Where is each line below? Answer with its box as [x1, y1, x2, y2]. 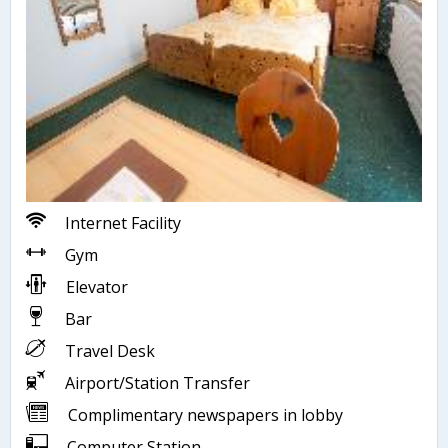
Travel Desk [61, 340, 155, 363]
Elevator [62, 276, 128, 299]
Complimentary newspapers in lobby [64, 404, 343, 427]
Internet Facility [61, 212, 181, 235]
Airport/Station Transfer [61, 372, 250, 395]
